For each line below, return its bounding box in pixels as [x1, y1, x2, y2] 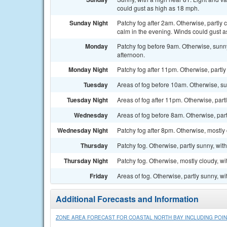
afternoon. [117, 50, 145, 59]
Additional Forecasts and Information [56, 193, 199, 205]
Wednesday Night [57, 126, 108, 135]
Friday [90, 171, 108, 180]
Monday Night [68, 65, 108, 74]
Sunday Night [69, 18, 108, 27]
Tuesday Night [67, 95, 108, 104]
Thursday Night [64, 156, 108, 165]
